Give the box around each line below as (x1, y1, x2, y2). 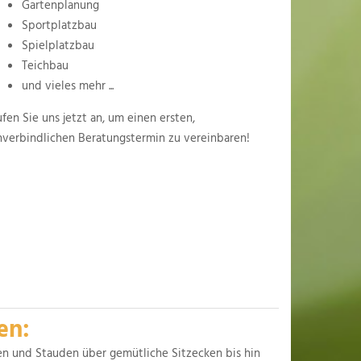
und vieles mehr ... (22, 77, 114, 97)
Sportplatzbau (22, 16, 97, 36)
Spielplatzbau (22, 36, 98, 56)
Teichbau (22, 56, 68, 77)
